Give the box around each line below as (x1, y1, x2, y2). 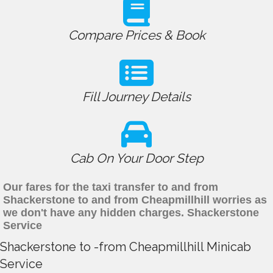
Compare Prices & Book (68, 27, 205, 43)
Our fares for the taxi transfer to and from (3, 181, 218, 194)
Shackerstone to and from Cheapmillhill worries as (3, 194, 267, 207)
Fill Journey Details (82, 89, 191, 105)
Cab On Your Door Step (69, 151, 204, 166)
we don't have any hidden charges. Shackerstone (3, 207, 259, 219)
